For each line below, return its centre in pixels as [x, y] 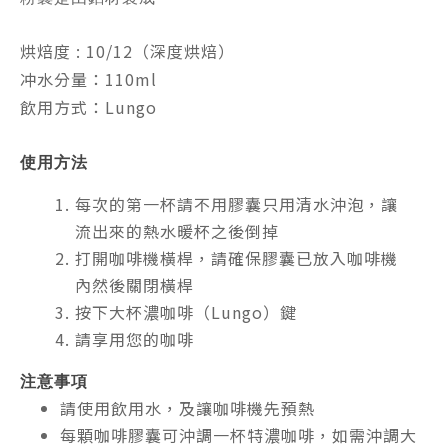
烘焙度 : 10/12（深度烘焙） [127, 51]
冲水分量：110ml [88, 79]
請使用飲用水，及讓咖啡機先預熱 [187, 408]
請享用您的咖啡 [134, 339]
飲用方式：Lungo [88, 107]
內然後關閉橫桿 [134, 285]
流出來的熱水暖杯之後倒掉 [177, 231]
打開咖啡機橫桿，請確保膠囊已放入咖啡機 [236, 258]
